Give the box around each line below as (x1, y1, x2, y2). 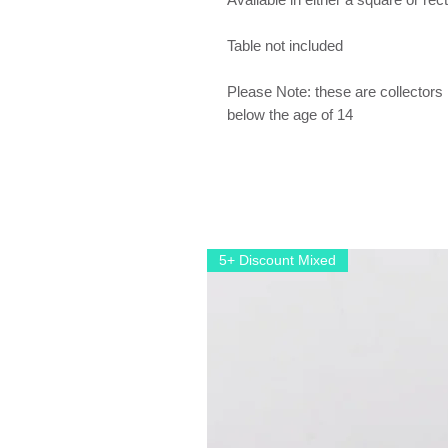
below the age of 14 (227, 106, 353, 124)
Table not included (227, 37, 343, 55)
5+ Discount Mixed (219, 252, 336, 269)
